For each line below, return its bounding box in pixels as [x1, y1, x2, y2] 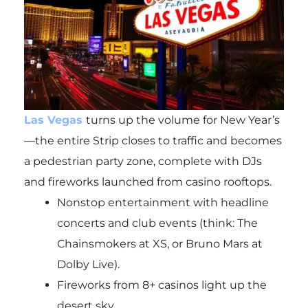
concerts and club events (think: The [56, 217, 258, 230]
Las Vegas [23, 113, 82, 127]
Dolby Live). [56, 258, 120, 272]
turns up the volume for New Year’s [85, 113, 280, 127]
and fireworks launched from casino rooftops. [23, 175, 272, 189]
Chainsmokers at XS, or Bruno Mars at [56, 237, 263, 251]
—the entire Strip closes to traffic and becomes [23, 134, 282, 148]
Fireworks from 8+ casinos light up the [56, 278, 267, 292]
